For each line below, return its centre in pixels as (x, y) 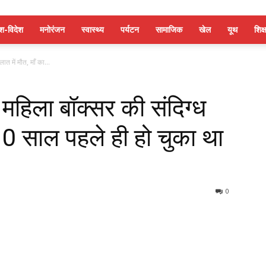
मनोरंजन (52, 29)
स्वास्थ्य (93, 29)
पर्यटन (130, 29)
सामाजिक (169, 29)
